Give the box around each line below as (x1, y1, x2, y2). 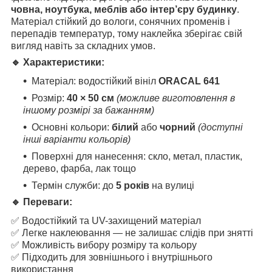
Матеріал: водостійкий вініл (32, 76, 158, 87)
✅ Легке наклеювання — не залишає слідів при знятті (11, 227, 253, 238)
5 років (116, 180, 149, 191)
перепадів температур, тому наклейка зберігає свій (11, 29, 242, 39)
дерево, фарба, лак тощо (23, 163, 136, 174)
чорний (160, 122, 195, 133)
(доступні (198, 122, 243, 133)
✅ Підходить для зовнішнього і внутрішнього (11, 251, 212, 262)
